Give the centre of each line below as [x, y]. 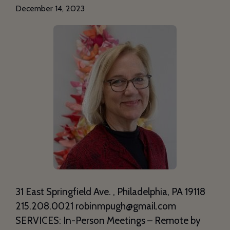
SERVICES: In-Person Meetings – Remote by [108, 221]
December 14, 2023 [50, 9]
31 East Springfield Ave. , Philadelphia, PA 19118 [110, 192]
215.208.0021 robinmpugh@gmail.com [96, 206]
